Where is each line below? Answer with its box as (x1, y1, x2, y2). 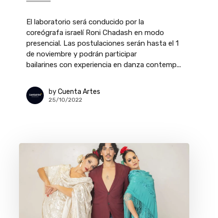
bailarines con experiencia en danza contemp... (26, 60, 181, 69)
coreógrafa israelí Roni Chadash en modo (26, 28, 164, 37)
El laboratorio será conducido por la (26, 18, 144, 26)
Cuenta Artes (58, 87, 100, 96)
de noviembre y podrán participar (26, 50, 137, 58)
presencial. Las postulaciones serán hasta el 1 (26, 39, 179, 48)
